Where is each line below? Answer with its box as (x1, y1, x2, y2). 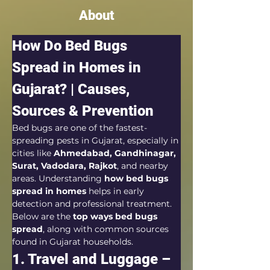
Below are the (12, 211, 73, 222)
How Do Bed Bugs (12, 37, 131, 54)
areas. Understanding (12, 173, 104, 184)
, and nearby (117, 160, 171, 171)
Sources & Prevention (12, 102, 154, 119)
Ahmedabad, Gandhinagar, (54, 148, 178, 159)
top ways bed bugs (73, 211, 160, 222)
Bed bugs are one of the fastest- (12, 122, 147, 133)
